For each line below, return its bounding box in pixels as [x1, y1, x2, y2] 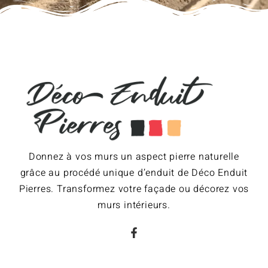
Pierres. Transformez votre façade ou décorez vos [19, 181, 249, 196]
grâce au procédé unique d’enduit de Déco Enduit [20, 165, 248, 180]
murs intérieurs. [98, 197, 170, 212]
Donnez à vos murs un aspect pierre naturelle [28, 149, 240, 164]
